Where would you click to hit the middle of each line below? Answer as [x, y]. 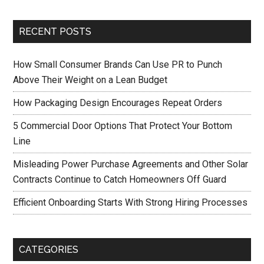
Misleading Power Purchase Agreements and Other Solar [131, 164]
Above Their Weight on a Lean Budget [90, 80]
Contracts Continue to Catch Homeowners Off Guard [120, 179]
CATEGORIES [49, 250]
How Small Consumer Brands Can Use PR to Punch [118, 65]
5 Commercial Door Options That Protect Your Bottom [123, 126]
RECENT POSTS [55, 32]
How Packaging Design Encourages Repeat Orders [118, 103]
